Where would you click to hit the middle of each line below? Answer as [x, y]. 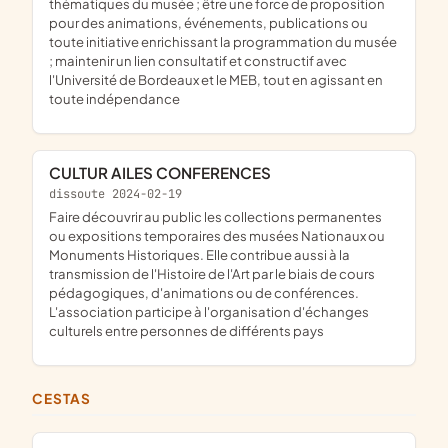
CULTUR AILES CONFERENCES [166, 173]
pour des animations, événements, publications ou [208, 23]
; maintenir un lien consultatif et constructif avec [198, 61]
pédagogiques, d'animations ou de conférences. [204, 293]
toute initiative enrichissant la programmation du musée [223, 42]
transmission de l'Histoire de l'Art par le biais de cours [212, 274]
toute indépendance [114, 99]
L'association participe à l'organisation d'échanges [209, 312]
